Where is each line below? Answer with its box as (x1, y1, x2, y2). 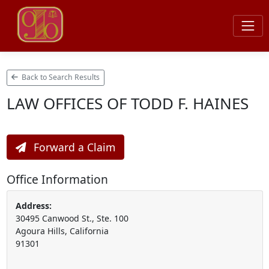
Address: (15, 199, 52, 211)
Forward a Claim (30, 139, 115, 154)
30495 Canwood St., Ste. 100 (15, 212, 128, 224)
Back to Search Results (20, 72, 100, 83)
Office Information (6, 171, 108, 187)
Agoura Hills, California (15, 225, 109, 237)
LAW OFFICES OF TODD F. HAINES (6, 92, 249, 114)
